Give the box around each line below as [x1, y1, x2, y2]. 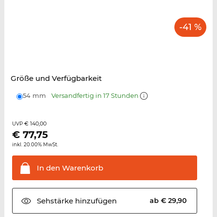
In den [36, 163, 60, 173]
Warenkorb [60, 163, 103, 173]
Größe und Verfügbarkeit [10, 74, 102, 83]
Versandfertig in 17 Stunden [51, 92, 140, 100]
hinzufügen [73, 196, 117, 206]
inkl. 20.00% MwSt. [12, 141, 58, 148]
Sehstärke [36, 196, 73, 206]
